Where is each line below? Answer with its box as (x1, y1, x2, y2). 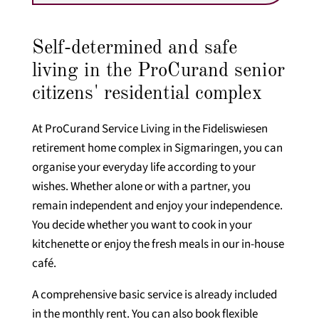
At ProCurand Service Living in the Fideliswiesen (31, 120, 268, 138)
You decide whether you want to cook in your (31, 216, 252, 234)
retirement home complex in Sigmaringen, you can (31, 140, 283, 157)
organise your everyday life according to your (31, 159, 256, 177)
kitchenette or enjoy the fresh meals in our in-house (31, 236, 284, 253)
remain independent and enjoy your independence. (31, 197, 283, 215)
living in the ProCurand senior (31, 61, 285, 81)
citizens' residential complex (31, 84, 262, 104)
